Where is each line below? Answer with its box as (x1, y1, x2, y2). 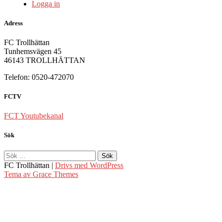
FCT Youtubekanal (4, 111, 63, 120)
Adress (4, 19, 23, 27)
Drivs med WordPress (55, 161, 123, 169)
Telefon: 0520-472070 (4, 72, 74, 81)
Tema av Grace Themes (4, 169, 78, 178)
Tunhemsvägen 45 (4, 47, 61, 55)
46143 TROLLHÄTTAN (4, 55, 85, 64)
